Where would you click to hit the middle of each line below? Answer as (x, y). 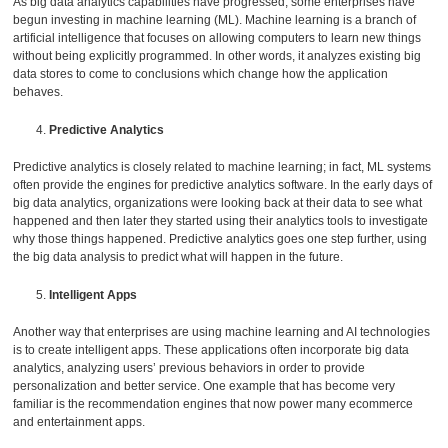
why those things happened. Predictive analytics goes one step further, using (220, 239)
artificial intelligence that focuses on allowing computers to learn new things (217, 38)
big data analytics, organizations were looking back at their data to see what (218, 203)
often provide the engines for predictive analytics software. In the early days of (223, 185)
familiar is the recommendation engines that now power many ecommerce (213, 403)
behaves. (38, 92)
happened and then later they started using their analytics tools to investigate (221, 221)
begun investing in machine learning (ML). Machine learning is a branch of (215, 20)
